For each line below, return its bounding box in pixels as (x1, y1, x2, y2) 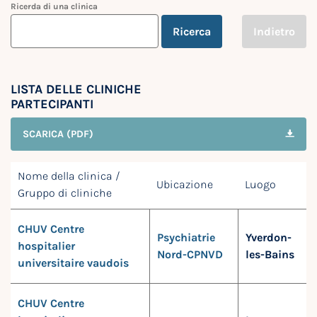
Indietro (253, 24, 295, 38)
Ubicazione (156, 178, 213, 191)
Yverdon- (246, 231, 292, 244)
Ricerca (173, 24, 211, 38)
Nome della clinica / (18, 169, 120, 183)
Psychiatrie (157, 231, 215, 244)
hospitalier (18, 239, 75, 253)
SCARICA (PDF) (23, 128, 93, 140)
